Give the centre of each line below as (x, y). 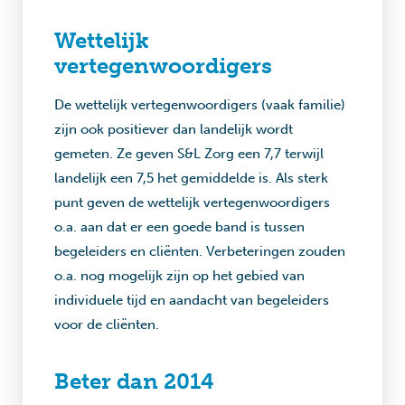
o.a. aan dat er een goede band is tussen (179, 227)
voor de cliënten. (107, 325)
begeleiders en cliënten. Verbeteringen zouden (200, 251)
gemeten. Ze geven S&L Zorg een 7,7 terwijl (189, 154)
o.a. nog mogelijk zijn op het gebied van (179, 276)
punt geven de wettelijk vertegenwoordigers (192, 202)
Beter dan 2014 (134, 381)
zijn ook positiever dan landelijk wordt (174, 129)
